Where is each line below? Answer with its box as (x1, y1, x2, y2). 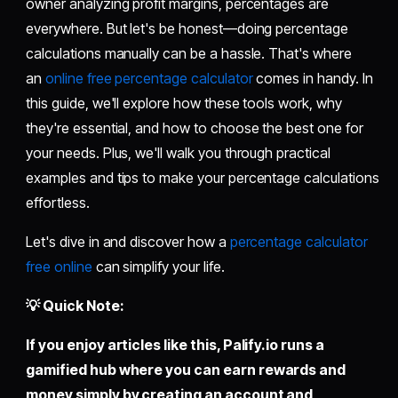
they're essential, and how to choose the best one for (26, 118, 363, 137)
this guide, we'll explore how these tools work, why (26, 93, 342, 112)
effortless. (26, 193, 90, 211)
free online (26, 257, 92, 275)
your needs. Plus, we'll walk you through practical (26, 143, 330, 162)
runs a (278, 335, 324, 354)
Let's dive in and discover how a (26, 232, 230, 251)
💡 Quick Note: (26, 296, 124, 314)
